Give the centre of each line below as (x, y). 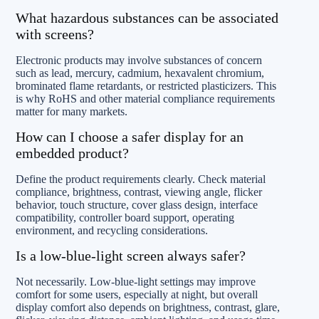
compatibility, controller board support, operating (125, 218)
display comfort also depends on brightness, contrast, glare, (148, 307)
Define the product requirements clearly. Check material (141, 179)
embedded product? (72, 153)
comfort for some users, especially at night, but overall (137, 294)
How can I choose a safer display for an (130, 137)
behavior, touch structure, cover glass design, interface (137, 205)
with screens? (55, 34)
